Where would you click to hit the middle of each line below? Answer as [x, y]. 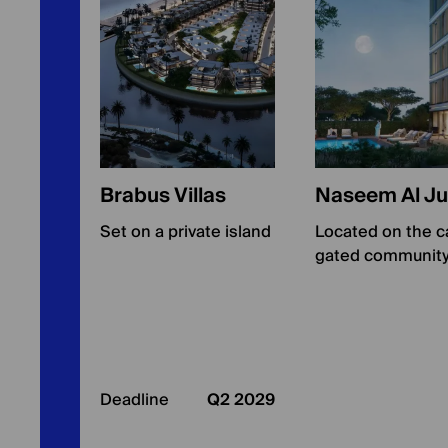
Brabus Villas [163, 196]
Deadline [134, 400]
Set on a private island [185, 232]
